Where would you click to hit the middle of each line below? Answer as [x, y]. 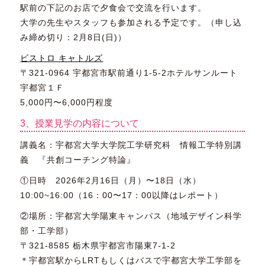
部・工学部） [47, 231]
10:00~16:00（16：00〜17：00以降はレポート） [122, 195]
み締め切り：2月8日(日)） [74, 38]
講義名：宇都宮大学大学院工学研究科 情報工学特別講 [131, 145]
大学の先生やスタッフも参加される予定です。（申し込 [131, 23]
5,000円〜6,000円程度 [67, 103]
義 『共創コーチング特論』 [78, 160]
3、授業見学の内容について [80, 124]
